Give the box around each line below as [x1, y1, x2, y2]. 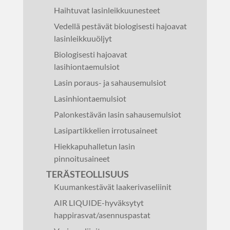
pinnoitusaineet [53, 154, 110, 163]
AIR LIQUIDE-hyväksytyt [53, 198, 144, 207]
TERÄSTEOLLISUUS [46, 168, 129, 180]
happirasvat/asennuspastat [53, 210, 150, 220]
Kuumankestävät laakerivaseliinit [53, 182, 171, 191]
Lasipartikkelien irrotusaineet [53, 125, 158, 135]
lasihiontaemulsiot [53, 62, 120, 71]
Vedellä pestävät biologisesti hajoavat [53, 21, 187, 31]
